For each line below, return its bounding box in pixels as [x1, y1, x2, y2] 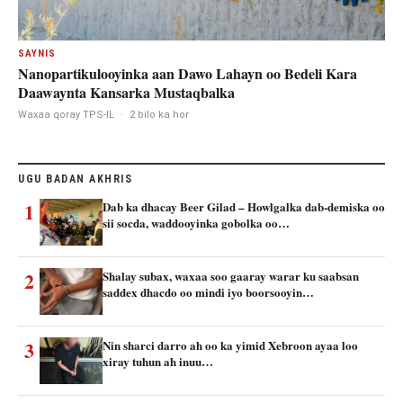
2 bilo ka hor [130, 108, 189, 121]
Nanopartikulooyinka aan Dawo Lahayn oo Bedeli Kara [18, 62, 357, 84]
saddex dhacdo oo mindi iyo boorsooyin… [103, 282, 314, 300]
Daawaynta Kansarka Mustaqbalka [18, 81, 235, 103]
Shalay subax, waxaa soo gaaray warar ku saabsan [103, 266, 359, 284]
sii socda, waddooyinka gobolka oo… [103, 213, 290, 231]
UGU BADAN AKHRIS [18, 172, 132, 185]
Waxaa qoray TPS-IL [18, 108, 114, 121]
